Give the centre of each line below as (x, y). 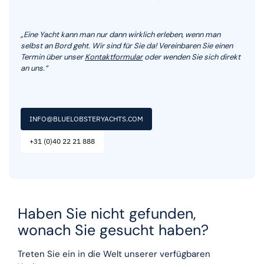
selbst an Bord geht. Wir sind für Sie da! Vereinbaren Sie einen (127, 45)
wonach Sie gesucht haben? (113, 230)
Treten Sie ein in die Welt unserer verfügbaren (114, 254)
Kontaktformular (114, 57)
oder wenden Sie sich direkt (192, 57)
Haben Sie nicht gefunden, (107, 214)
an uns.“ (34, 68)
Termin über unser (53, 57)
